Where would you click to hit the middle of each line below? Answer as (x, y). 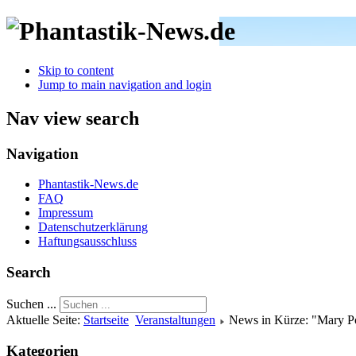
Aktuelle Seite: (45, 319)
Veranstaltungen (175, 319)
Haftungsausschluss (87, 242)
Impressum (66, 213)
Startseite (106, 319)
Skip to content (76, 70)
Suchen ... (31, 304)
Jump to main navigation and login (125, 84)
